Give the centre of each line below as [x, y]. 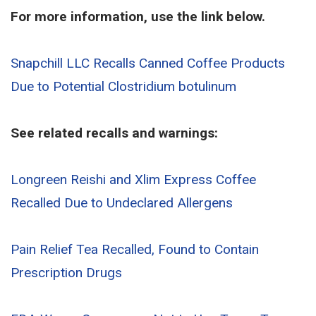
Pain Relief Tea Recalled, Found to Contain [135, 249]
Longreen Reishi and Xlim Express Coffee [133, 180]
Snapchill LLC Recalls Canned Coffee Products [148, 63]
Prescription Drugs [66, 273]
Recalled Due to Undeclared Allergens [122, 203]
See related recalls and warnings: [114, 133]
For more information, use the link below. [138, 17]
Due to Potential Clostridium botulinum [123, 86]
